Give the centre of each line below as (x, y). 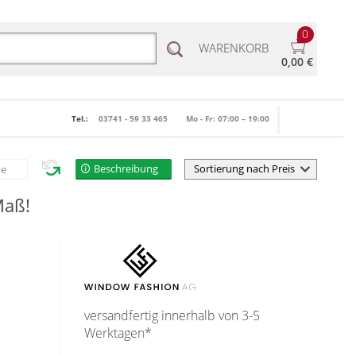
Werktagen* (118, 333)
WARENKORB (233, 48)
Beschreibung (126, 168)
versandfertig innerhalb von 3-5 (172, 316)
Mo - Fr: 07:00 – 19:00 (228, 118)
